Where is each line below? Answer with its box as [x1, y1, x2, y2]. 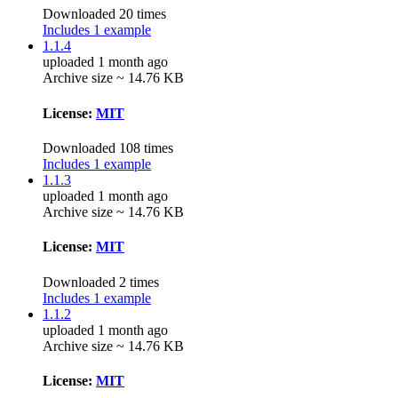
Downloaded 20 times [43, 6, 166, 22]
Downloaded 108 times [43, 140, 173, 155]
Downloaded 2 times [43, 274, 159, 290]
